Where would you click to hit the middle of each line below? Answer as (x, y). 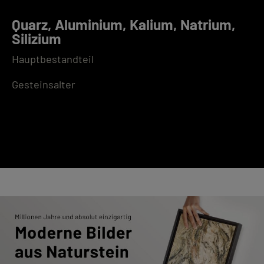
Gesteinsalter (44, 84)
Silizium (37, 38)
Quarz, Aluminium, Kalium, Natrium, (124, 24)
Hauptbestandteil (53, 59)
